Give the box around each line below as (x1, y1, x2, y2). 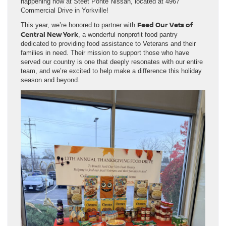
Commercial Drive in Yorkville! (21, 7, 108, 15)
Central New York (21, 30, 78, 39)
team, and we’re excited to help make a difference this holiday (21, 67, 202, 75)
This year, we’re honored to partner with (21, 21, 137, 29)
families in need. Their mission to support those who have (21, 49, 189, 57)
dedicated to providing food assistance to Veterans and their (21, 40, 196, 48)
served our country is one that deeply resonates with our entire (21, 58, 203, 66)
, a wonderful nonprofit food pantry (78, 31, 178, 39)
